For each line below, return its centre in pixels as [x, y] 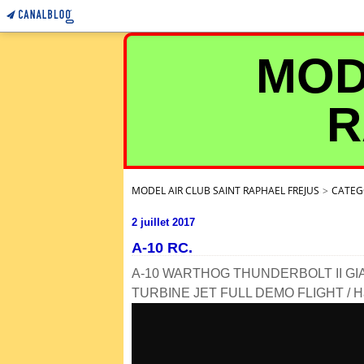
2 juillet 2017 [163, 222]
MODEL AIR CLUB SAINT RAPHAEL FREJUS [225, 191]
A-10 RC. [162, 248]
